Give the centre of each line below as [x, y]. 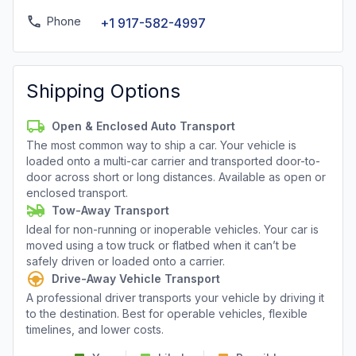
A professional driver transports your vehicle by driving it [175, 298]
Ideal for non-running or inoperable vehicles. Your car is [172, 229]
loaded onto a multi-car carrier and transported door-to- [173, 161]
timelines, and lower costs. [95, 329]
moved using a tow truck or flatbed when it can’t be [161, 245]
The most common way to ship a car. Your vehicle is [161, 145]
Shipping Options [103, 91]
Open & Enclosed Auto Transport [143, 126]
